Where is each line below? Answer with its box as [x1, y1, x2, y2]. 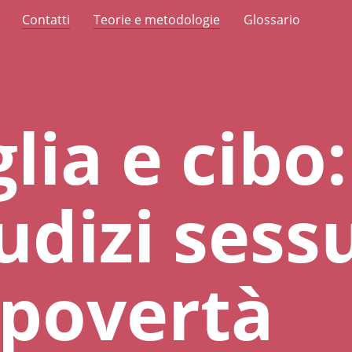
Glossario [244, 11, 300, 28]
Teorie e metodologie [93, 11, 220, 28]
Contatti [22, 11, 70, 28]
